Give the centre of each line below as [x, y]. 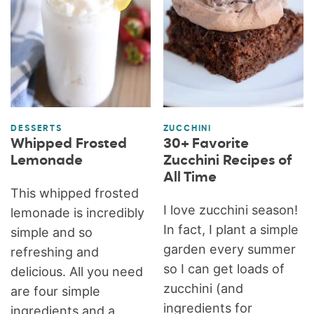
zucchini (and [203, 288]
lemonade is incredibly [78, 212]
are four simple [56, 291]
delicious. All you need [77, 271]
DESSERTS [36, 129]
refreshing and [55, 252]
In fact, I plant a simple [231, 229]
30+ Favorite [206, 144]
